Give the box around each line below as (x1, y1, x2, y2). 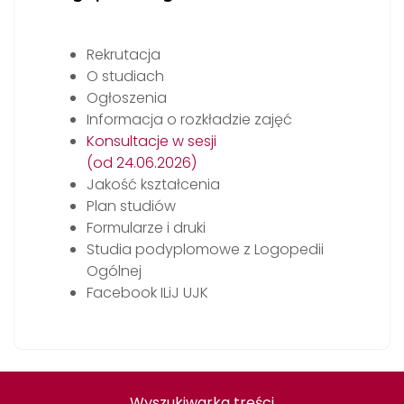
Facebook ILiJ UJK (87, 282, 208, 304)
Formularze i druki (87, 217, 206, 239)
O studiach (87, 66, 164, 87)
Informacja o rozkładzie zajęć (87, 109, 292, 131)
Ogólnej (87, 261, 142, 282)
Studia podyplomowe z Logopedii (87, 239, 324, 261)
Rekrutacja (87, 44, 161, 66)
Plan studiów (87, 196, 176, 217)
